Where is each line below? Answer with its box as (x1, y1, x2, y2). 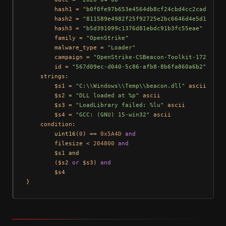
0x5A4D (100, 131, 122, 138)
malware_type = (26, 44, 107, 51)
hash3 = (26, 25, 83, 32)
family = (26, 35, 86, 42)
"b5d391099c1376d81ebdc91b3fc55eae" (82, 25, 203, 32)
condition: (26, 121, 76, 128)
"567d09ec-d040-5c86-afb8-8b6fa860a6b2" (72, 64, 206, 71)
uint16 (54, 131, 76, 138)
